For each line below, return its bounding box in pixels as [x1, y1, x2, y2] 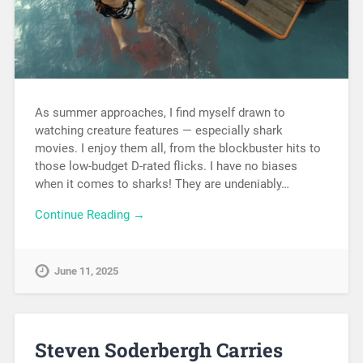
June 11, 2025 [53, 265, 118, 278]
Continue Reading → [34, 207, 145, 223]
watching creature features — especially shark [34, 122, 283, 138]
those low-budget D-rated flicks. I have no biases [34, 158, 297, 173]
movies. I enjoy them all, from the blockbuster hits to [34, 140, 321, 156]
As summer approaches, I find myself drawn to [34, 105, 285, 120]
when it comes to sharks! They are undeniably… [34, 176, 289, 191]
